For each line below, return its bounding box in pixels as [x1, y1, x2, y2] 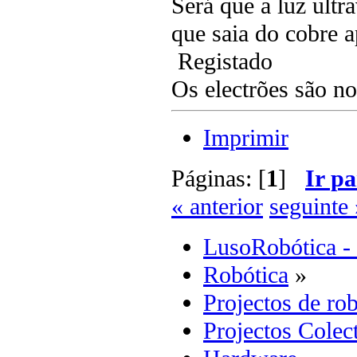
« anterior [171, 192, 263, 220]
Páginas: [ [171, 164, 266, 192]
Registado [171, 47, 273, 75]
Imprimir [203, 124, 288, 151]
